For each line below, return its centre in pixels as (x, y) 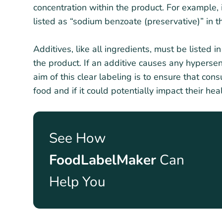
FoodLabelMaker (103, 160)
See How (78, 138)
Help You (77, 182)
